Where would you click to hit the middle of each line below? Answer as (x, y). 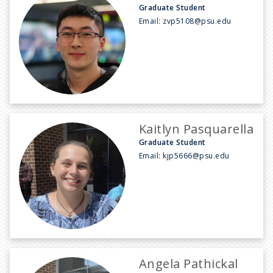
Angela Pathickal (189, 263)
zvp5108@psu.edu (197, 21)
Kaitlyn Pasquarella (197, 129)
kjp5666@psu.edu (196, 155)
